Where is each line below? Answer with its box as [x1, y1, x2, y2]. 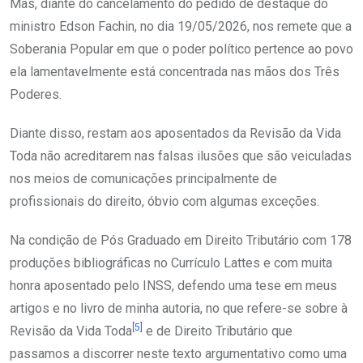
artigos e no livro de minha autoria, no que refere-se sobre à [10, 301, 348, 317]
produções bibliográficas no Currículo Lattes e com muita [10, 255, 332, 271]
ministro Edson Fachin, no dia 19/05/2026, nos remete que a [10, 19, 352, 35]
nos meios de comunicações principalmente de [10, 171, 277, 187]
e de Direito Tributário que [143, 323, 293, 340]
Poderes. [10, 87, 62, 103]
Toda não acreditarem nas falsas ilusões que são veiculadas [10, 148, 352, 164]
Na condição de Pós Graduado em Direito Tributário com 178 [10, 233, 352, 249]
